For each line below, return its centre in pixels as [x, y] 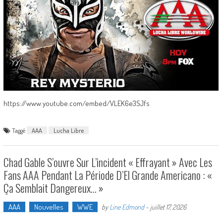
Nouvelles [49, 207]
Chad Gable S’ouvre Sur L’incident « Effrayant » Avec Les [108, 162]
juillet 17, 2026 [168, 207]
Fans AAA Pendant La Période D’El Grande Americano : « [108, 175]
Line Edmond [127, 207]
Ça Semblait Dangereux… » [53, 188]
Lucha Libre [68, 130]
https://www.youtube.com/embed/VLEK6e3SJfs [76, 103]
